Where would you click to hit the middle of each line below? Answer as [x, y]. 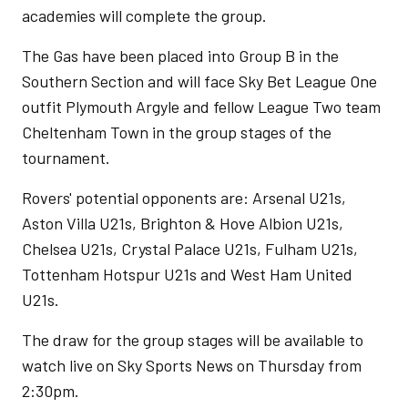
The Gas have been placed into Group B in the [180, 56]
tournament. [66, 158]
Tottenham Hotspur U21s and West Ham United [187, 274]
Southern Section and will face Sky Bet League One [199, 81]
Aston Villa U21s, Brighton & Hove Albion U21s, [183, 223]
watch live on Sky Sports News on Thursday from [192, 365]
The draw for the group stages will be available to [193, 340]
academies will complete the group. [144, 15]
